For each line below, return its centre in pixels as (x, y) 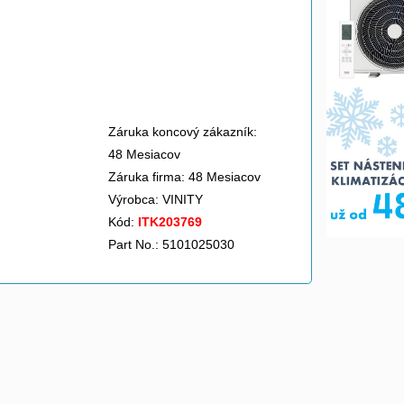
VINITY (184, 199)
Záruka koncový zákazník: (183, 132)
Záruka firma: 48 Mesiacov (184, 177)
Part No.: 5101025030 (171, 244)
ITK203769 (170, 222)
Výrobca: (135, 199)
